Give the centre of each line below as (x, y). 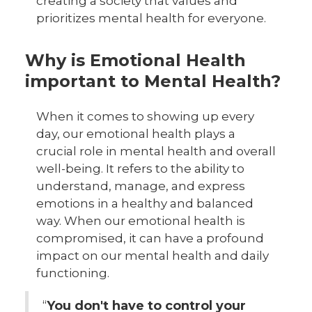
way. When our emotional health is (141, 221)
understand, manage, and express (141, 186)
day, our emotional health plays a (136, 134)
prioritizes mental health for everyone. (151, 18)
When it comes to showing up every (145, 116)
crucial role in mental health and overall (156, 151)
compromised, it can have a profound (150, 238)
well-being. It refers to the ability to (140, 169)
